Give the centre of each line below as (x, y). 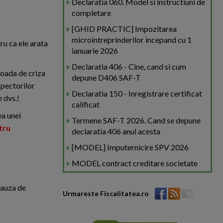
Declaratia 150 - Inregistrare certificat (137, 93)
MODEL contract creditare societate (135, 163)
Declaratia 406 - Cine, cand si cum (129, 66)
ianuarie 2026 (95, 51)
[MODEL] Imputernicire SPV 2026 (130, 147)
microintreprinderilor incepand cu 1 (132, 40)
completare (91, 13)
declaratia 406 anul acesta (116, 131)
